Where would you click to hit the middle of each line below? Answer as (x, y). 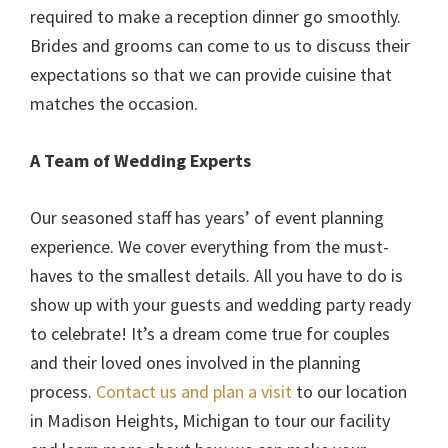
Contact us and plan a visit (192, 391)
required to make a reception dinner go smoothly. (215, 16)
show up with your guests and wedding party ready (220, 304)
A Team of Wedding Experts (140, 160)
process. (61, 391)
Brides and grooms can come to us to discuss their (220, 45)
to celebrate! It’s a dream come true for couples (210, 333)
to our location (349, 391)
